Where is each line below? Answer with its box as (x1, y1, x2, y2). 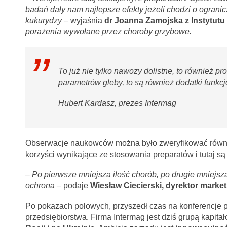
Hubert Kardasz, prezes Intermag (58, 98, 177, 107)
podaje (63, 181, 90, 190)
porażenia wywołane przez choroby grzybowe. (25, 27, 192, 36)
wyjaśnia (70, 16, 104, 25)
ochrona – (25, 181, 63, 190)
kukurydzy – (25, 16, 70, 25)
